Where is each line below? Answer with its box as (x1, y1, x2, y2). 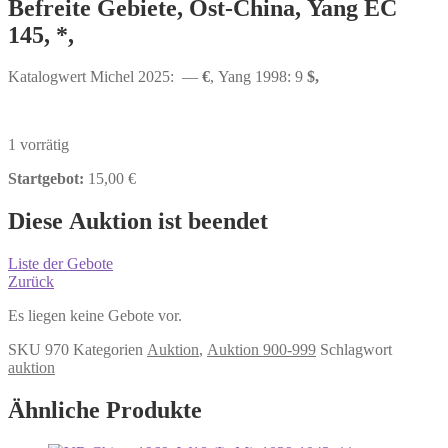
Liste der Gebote (8, 255, 113, 273)
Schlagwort (320, 341, 392, 359)
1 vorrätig (8, 136, 69, 154)
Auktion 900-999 (207, 341, 316, 359)
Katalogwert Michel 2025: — (8, 68, 198, 86)
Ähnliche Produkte (8, 397, 202, 424)
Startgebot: (8, 170, 84, 188)
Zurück (8, 273, 54, 291)
